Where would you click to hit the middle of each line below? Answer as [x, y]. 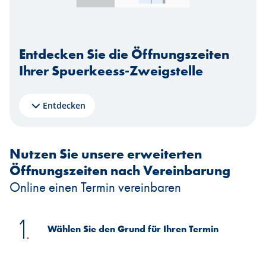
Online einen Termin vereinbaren [95, 187]
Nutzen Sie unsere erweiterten [106, 154]
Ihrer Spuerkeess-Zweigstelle [111, 71]
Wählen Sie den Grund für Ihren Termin [133, 229]
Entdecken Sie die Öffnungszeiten [124, 54]
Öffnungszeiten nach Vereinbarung [120, 171]
